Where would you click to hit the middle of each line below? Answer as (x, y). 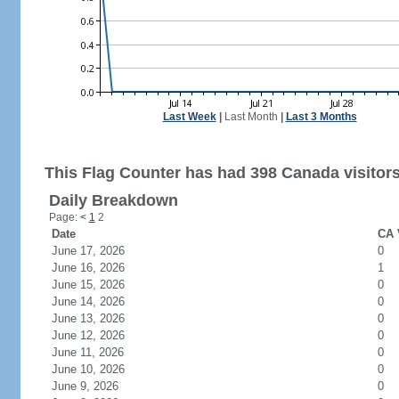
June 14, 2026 (98, 301)
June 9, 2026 (95, 386)
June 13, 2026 (98, 318)
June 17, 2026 (98, 251)
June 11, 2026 (98, 352)
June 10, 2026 (98, 369)
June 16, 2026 (98, 268)
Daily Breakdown (113, 200)
